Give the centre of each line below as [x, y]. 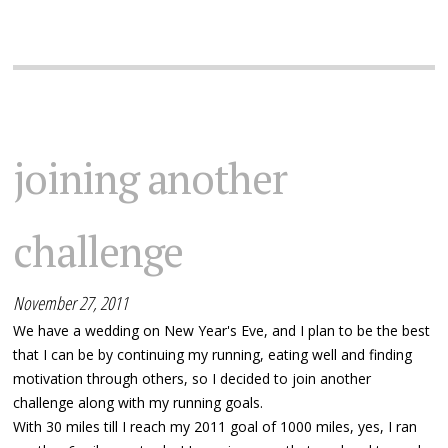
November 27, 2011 [71, 302]
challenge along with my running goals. [138, 402]
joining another [150, 177]
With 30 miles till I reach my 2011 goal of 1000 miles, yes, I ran [215, 426]
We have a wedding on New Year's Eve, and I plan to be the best [222, 330]
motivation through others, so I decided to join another [192, 378]
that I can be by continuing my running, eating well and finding [213, 354]
